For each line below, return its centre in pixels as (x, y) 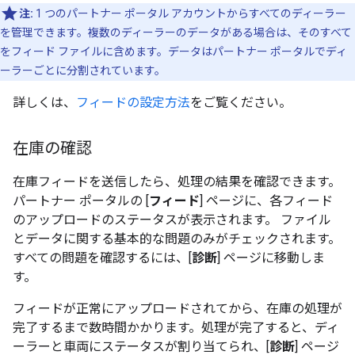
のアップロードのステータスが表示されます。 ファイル (172, 220)
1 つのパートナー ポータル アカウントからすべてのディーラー (190, 13)
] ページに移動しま (271, 258)
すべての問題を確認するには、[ (102, 258)
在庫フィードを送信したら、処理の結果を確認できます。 (177, 182)
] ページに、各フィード (266, 201)
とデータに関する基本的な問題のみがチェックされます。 (177, 239)
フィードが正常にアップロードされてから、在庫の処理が (177, 309)
